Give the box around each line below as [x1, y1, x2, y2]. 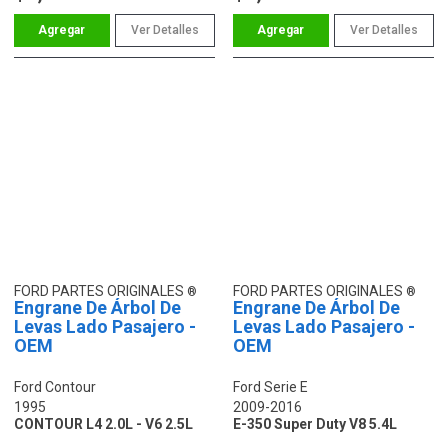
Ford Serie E [233, 378, 308, 395]
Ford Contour [14, 378, 96, 395]
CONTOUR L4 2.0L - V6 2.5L [14, 415, 193, 432]
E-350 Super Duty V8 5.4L [233, 415, 397, 432]
